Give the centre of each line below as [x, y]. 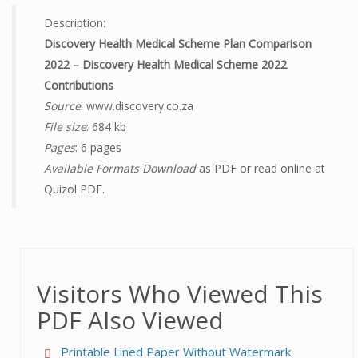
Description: [75, 23]
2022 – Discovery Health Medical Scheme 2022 [165, 64]
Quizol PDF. [74, 189]
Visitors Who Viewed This [180, 294]
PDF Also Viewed [130, 320]
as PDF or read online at [261, 168]
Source [62, 106]
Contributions [79, 85]
